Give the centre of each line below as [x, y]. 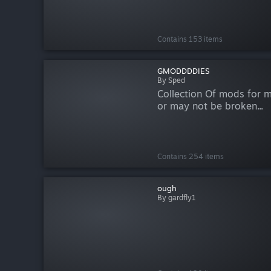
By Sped [171, 80]
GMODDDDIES [183, 71]
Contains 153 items [190, 39]
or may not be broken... [210, 106]
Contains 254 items [190, 156]
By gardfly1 [176, 197]
